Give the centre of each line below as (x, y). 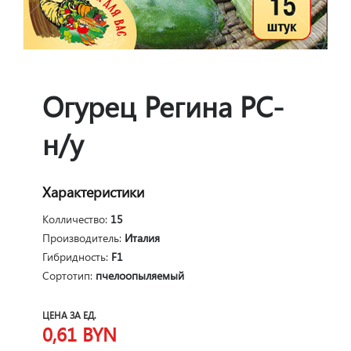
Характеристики (93, 192)
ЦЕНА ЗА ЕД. (69, 315)
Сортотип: (69, 276)
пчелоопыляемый (140, 276)
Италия (142, 238)
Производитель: (83, 238)
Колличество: (76, 219)
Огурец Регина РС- (163, 106)
